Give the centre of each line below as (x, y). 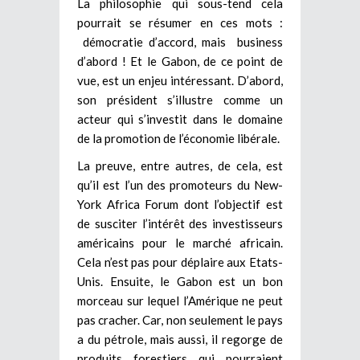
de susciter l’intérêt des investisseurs (180, 223)
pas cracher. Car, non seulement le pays (180, 319)
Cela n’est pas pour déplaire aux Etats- (180, 262)
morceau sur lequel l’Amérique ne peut (180, 300)
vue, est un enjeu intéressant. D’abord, (180, 80)
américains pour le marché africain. (180, 242)
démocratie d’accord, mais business (180, 41)
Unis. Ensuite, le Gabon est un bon (180, 281)
